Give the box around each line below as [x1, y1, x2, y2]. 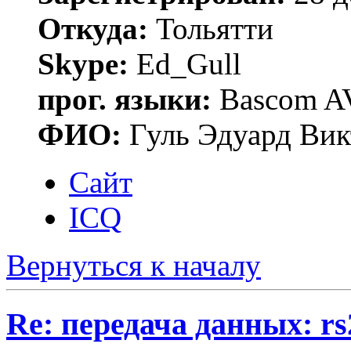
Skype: [38, 47, 128, 81]
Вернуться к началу [6, 248, 261, 283]
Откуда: [38, 12, 148, 46]
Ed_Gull [128, 47, 241, 81]
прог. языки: [38, 82, 212, 117]
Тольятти [148, 12, 273, 46]
